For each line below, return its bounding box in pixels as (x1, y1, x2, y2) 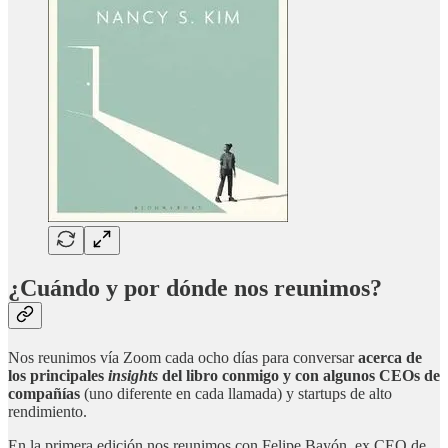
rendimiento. (8, 402, 87, 420)
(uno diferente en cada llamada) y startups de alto (80, 384, 392, 402)
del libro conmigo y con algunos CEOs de (158, 366, 440, 384)
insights (108, 366, 158, 384)
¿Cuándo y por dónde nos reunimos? (8, 275, 382, 302)
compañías (8, 384, 80, 402)
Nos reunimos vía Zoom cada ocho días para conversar (8, 348, 358, 366)
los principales (8, 366, 108, 384)
